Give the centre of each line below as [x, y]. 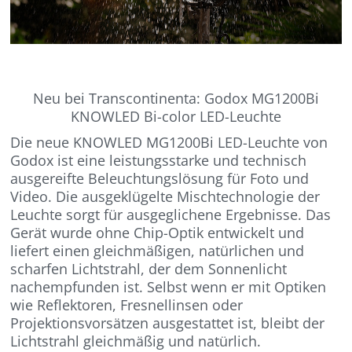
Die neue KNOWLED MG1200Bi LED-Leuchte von [169, 143]
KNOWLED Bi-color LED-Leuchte [176, 117]
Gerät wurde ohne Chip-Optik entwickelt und [158, 233]
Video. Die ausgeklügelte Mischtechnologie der [165, 197]
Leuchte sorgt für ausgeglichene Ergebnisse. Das [171, 215]
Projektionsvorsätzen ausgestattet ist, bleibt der [168, 323]
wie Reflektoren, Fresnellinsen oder [127, 305]
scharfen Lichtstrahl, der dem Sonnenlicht [149, 269]
